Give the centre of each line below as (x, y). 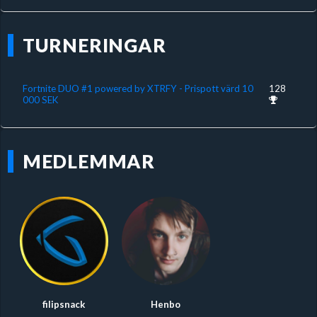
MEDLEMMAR (89, 162)
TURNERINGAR (94, 45)
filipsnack (64, 304)
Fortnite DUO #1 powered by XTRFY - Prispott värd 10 (138, 88)
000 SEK (40, 100)
